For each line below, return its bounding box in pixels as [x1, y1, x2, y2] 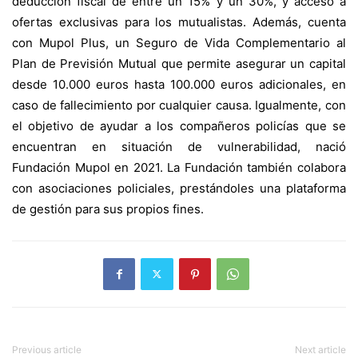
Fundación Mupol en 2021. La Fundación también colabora [12, 159, 346, 175]
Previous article [12, 343, 82, 356]
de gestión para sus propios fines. [12, 201, 204, 217]
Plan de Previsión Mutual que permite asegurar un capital [12, 55, 346, 71]
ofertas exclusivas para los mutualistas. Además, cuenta [12, 14, 346, 30]
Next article [295, 343, 346, 356]
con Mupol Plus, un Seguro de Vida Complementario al [12, 34, 346, 50]
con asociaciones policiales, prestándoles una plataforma [12, 180, 346, 196]
